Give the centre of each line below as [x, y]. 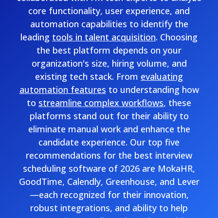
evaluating [162, 76]
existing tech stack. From [88, 76]
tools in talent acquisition [104, 37]
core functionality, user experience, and [109, 11]
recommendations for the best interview [109, 155]
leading [36, 37]
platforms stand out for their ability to [109, 116]
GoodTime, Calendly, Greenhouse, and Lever [109, 182]
